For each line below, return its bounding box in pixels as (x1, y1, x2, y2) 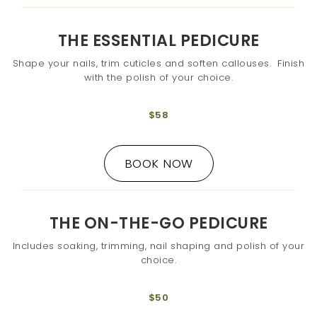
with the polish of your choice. (83, 71, 234, 84)
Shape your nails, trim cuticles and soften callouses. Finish (12, 57, 305, 70)
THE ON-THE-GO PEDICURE (49, 212, 268, 234)
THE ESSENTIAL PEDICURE (57, 30, 260, 52)
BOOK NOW (124, 155, 193, 172)
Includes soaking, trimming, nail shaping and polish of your (12, 238, 305, 253)
